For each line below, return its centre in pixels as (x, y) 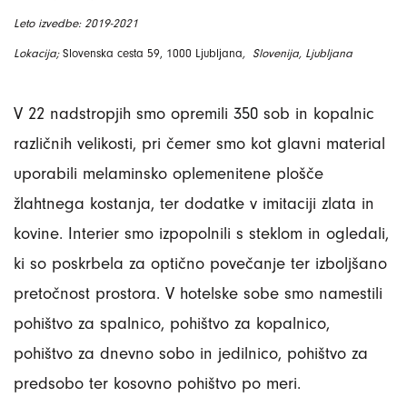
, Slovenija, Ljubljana (298, 53)
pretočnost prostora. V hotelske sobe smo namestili (198, 293)
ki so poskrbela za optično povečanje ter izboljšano (200, 263)
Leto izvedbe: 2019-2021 (76, 23)
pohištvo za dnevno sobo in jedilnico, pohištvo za (191, 353)
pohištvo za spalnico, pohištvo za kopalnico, (172, 323)
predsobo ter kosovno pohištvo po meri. (157, 383)
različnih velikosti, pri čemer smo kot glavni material (199, 143)
